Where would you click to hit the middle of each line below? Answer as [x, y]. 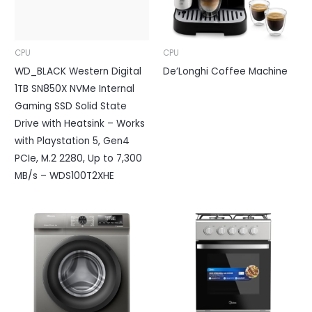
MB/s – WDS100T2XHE [65, 175]
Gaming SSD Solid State [71, 106]
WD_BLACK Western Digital [78, 71]
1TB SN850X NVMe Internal [75, 88]
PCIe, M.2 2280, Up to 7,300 [79, 158]
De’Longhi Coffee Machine [225, 71]
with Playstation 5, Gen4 [72, 141]
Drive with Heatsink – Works [80, 123]
